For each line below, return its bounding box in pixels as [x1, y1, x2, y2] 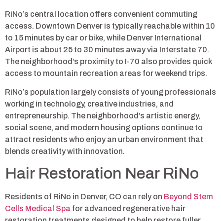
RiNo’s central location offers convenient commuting [5, 9, 197, 18]
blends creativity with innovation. [5, 147, 125, 155]
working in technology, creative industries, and [5, 99, 174, 108]
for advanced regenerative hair [71, 204, 185, 213]
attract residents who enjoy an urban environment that [5, 135, 203, 144]
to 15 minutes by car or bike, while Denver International [5, 33, 202, 42]
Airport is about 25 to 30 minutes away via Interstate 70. [5, 45, 209, 54]
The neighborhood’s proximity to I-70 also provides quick [5, 57, 212, 66]
